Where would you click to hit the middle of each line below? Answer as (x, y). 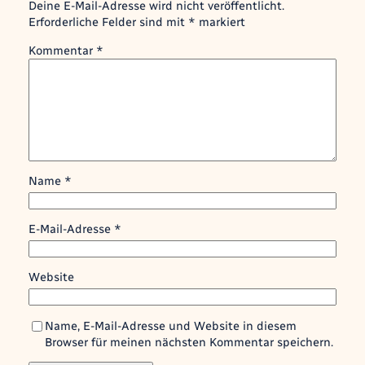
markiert (220, 22)
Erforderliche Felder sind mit (108, 22)
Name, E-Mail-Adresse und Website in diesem (170, 325)
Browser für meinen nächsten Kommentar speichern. (189, 342)
